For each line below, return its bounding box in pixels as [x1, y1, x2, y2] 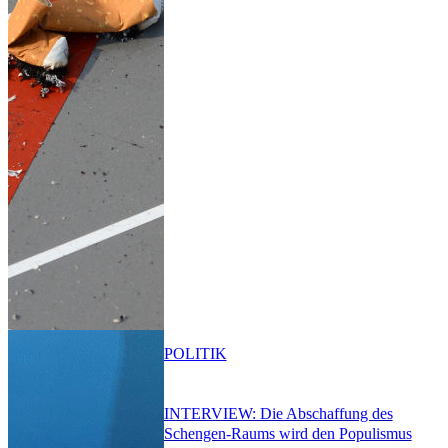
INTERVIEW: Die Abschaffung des [163, 405, 393, 423]
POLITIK [163, 344, 227, 362]
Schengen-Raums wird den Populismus [163, 425, 412, 443]
